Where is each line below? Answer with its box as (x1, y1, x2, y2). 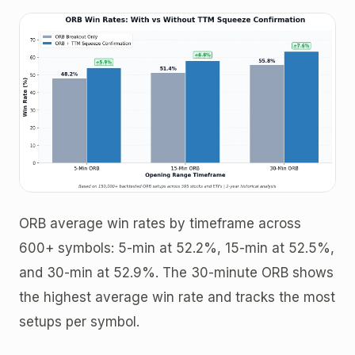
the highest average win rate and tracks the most (19, 288, 335, 305)
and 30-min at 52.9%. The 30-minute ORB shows (19, 264, 334, 281)
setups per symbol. (19, 313, 139, 330)
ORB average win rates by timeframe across (19, 215, 301, 231)
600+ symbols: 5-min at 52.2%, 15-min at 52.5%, (19, 239, 334, 256)
